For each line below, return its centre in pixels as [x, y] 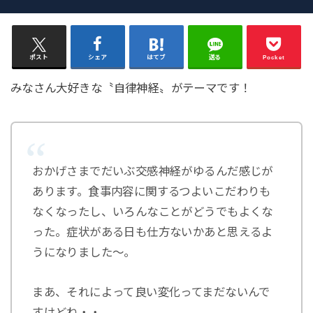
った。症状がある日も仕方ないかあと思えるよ [153, 232]
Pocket [274, 57]
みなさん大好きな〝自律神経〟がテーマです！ [131, 88]
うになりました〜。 [84, 252]
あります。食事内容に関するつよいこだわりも [152, 191]
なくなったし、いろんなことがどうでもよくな [153, 211]
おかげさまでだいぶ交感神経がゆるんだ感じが [153, 171]
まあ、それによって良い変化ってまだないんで [151, 292]
